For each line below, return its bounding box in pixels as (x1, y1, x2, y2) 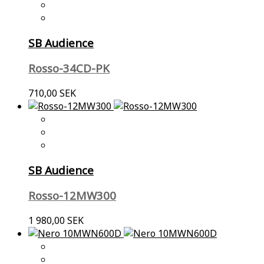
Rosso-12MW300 (28, 188, 116, 203)
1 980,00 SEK (28, 214, 84, 227)
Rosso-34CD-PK (28, 61, 110, 76)
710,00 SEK (28, 87, 76, 100)
